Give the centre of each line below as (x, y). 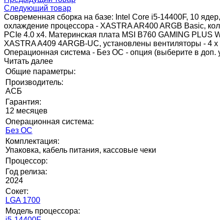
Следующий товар (38, 8)
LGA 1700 (23, 200)
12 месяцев (27, 110)
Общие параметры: (41, 71)
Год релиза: (26, 171)
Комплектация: (32, 141)
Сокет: (17, 191)
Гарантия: (23, 102)
